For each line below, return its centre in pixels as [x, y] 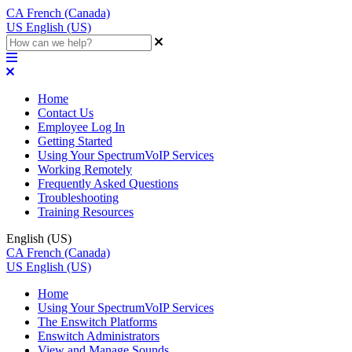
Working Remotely [85, 169]
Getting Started [75, 141]
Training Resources [86, 212]
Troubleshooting [78, 198]
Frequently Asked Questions [108, 183]
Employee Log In [81, 127]
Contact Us [66, 113]
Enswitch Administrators [99, 336]
